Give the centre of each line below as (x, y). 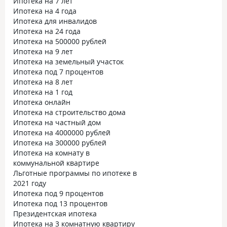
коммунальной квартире (56, 163)
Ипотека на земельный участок (68, 62)
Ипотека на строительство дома (69, 112)
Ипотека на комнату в (51, 153)
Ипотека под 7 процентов (58, 72)
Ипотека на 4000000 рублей (62, 133)
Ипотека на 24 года (47, 31)
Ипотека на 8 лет (43, 82)
